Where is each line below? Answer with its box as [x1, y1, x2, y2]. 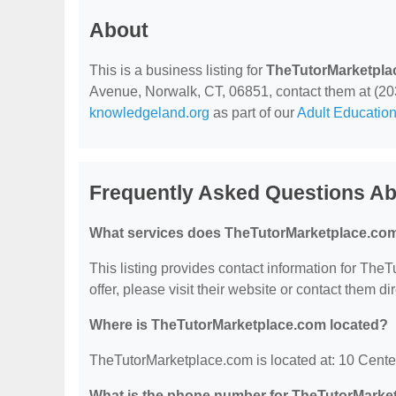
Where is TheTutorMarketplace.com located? [89, 317, 388, 332]
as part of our [209, 105, 297, 120]
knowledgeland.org [89, 105, 209, 120]
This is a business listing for [89, 63, 266, 78]
